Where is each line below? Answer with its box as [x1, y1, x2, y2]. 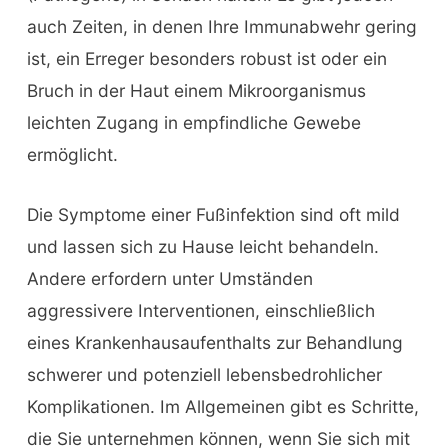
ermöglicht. [26, 144, 118, 166]
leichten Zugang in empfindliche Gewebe [26, 112, 361, 134]
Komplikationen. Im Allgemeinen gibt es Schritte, [26, 396, 419, 418]
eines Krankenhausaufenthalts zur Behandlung [26, 332, 403, 354]
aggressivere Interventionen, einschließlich [26, 300, 375, 322]
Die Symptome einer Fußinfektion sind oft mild [26, 204, 400, 226]
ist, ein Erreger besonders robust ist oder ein [26, 48, 387, 70]
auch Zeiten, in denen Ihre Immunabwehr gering [26, 16, 417, 38]
